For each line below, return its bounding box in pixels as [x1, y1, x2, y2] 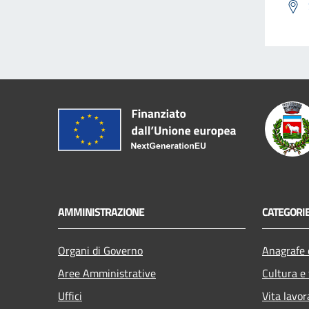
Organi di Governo [58, 241, 143, 259]
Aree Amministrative [58, 264, 156, 281]
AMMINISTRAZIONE [58, 203, 144, 220]
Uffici [58, 287, 82, 304]
